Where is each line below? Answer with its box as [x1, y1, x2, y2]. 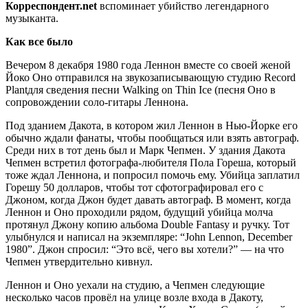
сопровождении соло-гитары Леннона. [5, 96, 188, 108]
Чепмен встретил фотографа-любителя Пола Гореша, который [5, 156, 296, 168]
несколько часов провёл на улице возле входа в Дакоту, [5, 291, 263, 303]
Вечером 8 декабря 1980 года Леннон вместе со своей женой [5, 58, 291, 71]
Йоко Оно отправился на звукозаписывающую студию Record [5, 71, 296, 83]
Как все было [5, 35, 73, 47]
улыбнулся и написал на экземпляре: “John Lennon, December [5, 230, 292, 243]
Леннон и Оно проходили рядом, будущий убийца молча [5, 206, 273, 218]
